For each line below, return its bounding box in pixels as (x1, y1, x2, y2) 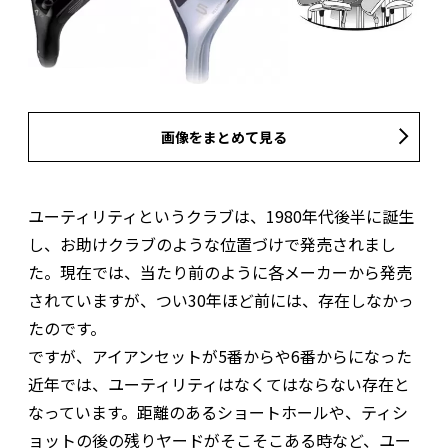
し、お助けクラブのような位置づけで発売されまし (28, 231, 396, 256)
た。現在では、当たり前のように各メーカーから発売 (28, 259, 412, 284)
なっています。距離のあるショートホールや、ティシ (28, 399, 408, 424)
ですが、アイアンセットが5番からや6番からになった (28, 343, 412, 368)
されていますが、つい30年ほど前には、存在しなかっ (28, 287, 414, 312)
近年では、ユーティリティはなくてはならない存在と (28, 371, 410, 396)
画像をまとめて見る (161, 126, 287, 147)
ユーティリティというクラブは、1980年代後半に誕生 (28, 203, 414, 228)
